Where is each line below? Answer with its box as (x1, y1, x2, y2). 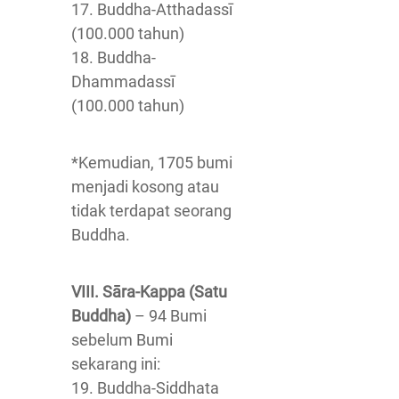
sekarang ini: (71, 354, 160, 373)
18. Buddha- (71, 48, 156, 67)
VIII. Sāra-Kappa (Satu (71, 282, 227, 301)
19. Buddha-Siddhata (71, 379, 219, 397)
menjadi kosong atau (71, 177, 219, 196)
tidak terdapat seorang (71, 201, 232, 220)
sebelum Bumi (71, 330, 173, 349)
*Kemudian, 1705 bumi (71, 153, 232, 172)
